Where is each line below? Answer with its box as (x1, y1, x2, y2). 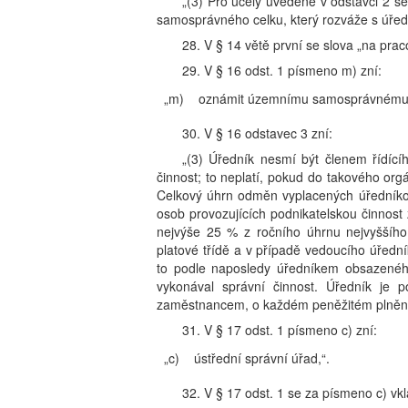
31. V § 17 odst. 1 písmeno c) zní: (182, 321, 377, 339)
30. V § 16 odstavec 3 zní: (182, 124, 332, 142)
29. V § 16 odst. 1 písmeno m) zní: (182, 61, 382, 79)
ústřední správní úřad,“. (194, 349, 330, 367)
